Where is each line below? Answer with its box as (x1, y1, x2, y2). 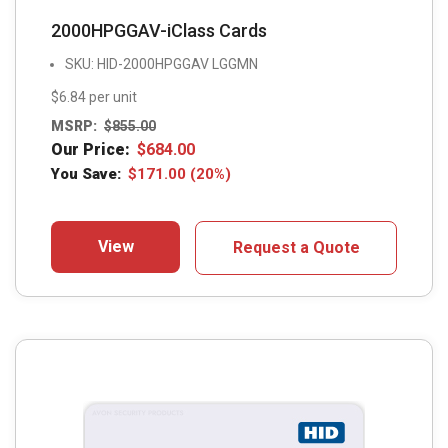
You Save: (51, 164, 121, 183)
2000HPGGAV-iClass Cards (51, 20, 267, 42)
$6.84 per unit (51, 89, 137, 106)
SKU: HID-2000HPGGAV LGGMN (65, 56, 258, 73)
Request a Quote (232, 237, 360, 257)
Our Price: (51, 139, 130, 159)
